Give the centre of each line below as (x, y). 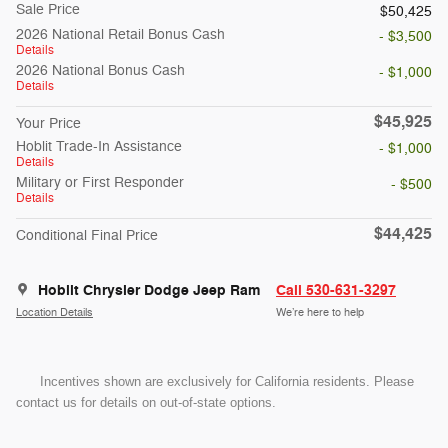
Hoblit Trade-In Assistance (99, 146)
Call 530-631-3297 (336, 290)
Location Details (54, 313)
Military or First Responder (100, 182)
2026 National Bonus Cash (100, 70)
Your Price (48, 123)
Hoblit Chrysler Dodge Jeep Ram (149, 290)
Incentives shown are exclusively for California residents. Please (225, 381)
